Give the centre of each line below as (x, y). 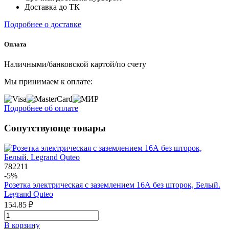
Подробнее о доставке (43, 24)
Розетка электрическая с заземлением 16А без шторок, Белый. (112, 185)
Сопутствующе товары (55, 128)
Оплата (15, 44)
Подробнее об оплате (41, 108)
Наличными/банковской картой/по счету (75, 64)
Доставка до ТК (52, 7)
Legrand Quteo (29, 194)
